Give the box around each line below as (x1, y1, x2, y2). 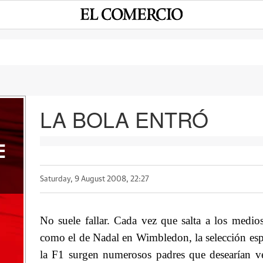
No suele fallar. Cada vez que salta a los (39, 214, 228, 227)
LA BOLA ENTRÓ (39, 104, 208, 134)
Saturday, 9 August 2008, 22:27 (39, 175, 149, 183)
